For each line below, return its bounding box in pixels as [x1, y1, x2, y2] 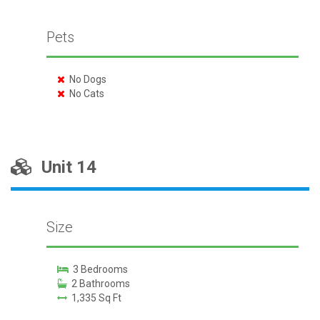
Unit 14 [33, 157, 96, 177]
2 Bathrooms [66, 278, 130, 289]
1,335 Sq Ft [66, 292, 121, 304]
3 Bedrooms [68, 264, 128, 275]
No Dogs [64, 74, 106, 85]
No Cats [64, 88, 104, 99]
